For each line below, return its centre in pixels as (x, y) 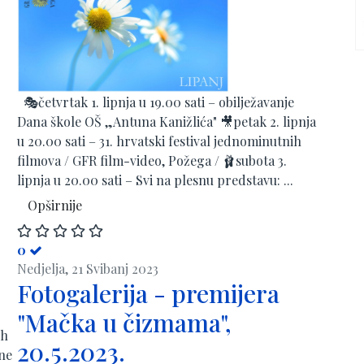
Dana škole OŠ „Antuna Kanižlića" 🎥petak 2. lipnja (167, 121)
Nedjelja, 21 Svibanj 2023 (88, 269)
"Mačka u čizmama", (124, 323)
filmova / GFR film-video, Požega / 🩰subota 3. (152, 160)
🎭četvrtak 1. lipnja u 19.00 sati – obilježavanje (156, 102)
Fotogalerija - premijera (148, 293)
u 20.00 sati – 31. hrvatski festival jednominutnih (159, 141)
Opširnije (55, 205)
